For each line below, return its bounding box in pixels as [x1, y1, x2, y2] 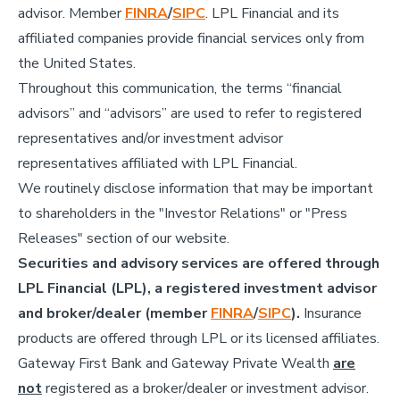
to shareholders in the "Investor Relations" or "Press [18, 203, 347, 223]
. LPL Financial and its [205, 3, 339, 23]
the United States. [18, 53, 136, 73]
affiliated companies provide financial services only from [18, 28, 364, 48]
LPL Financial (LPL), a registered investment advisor [18, 278, 377, 298]
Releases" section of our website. [18, 228, 229, 248]
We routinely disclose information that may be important [18, 178, 373, 198]
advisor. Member [18, 3, 125, 23]
